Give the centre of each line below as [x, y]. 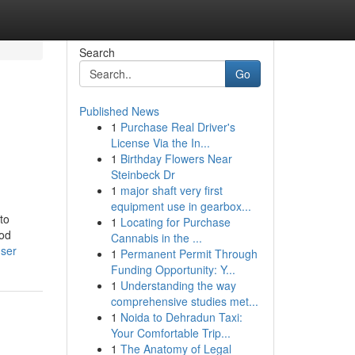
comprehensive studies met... [184, 301]
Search [97, 52]
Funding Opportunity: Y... [173, 269]
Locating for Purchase [175, 222]
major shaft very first [171, 190]
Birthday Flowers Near [176, 158]
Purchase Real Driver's [177, 127]
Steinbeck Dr [143, 174]
